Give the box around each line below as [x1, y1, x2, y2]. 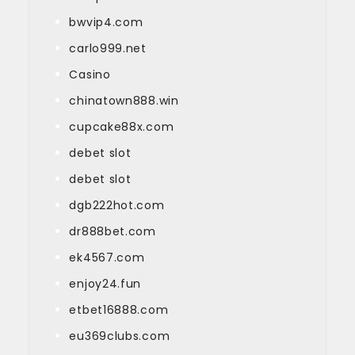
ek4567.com [69, 249, 145, 265]
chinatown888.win [69, 92, 179, 109]
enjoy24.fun [69, 275, 142, 292]
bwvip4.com [69, 13, 143, 30]
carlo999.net [69, 40, 147, 56]
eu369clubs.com [69, 327, 170, 344]
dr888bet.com [69, 223, 156, 239]
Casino [69, 66, 111, 82]
